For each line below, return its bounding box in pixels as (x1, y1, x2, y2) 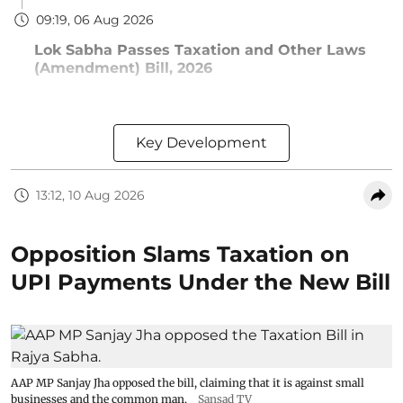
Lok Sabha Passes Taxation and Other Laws (34, 41, 366, 58)
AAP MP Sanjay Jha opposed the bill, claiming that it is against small (11, 376, 364, 390)
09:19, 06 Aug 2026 (36, 11, 154, 28)
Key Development (136, 134, 267, 151)
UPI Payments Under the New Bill (11, 269, 390, 295)
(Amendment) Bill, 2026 (34, 59, 212, 76)
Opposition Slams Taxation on (11, 241, 350, 267)
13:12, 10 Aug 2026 (36, 186, 145, 203)
